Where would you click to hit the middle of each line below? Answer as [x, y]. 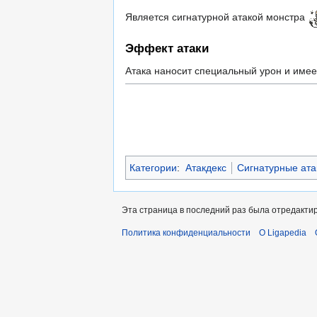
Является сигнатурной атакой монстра [217, 17]
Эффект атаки [167, 49]
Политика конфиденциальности [186, 233]
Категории [153, 168]
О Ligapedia [283, 233]
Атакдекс [206, 168]
